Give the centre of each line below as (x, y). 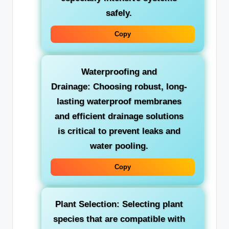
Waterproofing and (119, 72)
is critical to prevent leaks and (119, 131)
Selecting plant (151, 204)
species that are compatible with (119, 219)
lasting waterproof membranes (119, 101)
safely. (119, 13)
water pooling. (119, 146)
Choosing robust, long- (139, 86)
